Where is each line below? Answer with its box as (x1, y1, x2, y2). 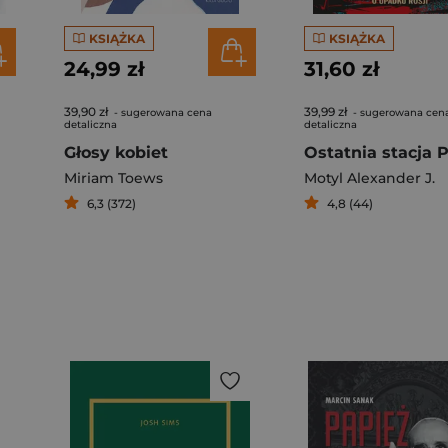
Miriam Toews (64, 169, 163, 187)
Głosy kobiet (64, 143, 168, 162)
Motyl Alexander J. (304, 169, 435, 187)
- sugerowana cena (111, 106, 212, 119)
